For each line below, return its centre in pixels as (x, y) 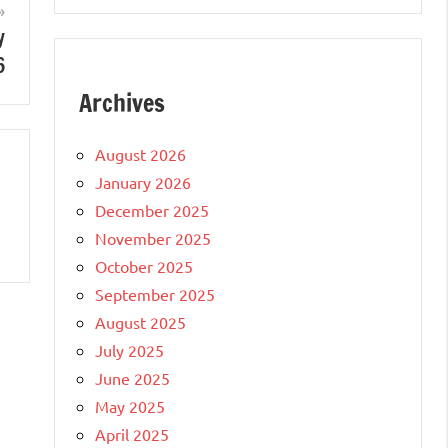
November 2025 (153, 237)
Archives (122, 102)
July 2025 (129, 349)
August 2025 (140, 321)
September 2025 (155, 293)
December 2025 (152, 209)
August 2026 (140, 153)
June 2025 (132, 377)
